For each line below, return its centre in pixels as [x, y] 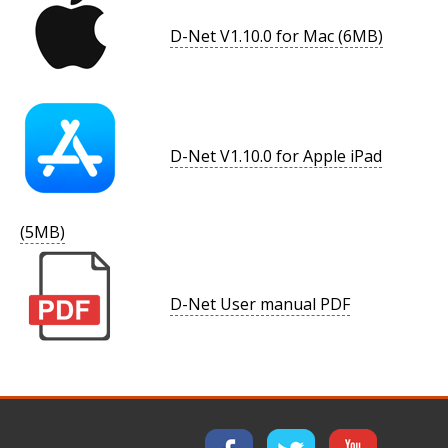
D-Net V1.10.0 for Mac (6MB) [276, 36]
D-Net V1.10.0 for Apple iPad [276, 156]
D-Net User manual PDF [260, 304]
